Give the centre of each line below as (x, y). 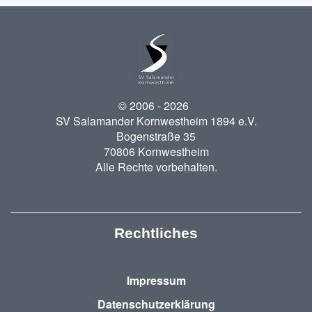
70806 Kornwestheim (156, 152)
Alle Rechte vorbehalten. (156, 167)
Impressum (156, 281)
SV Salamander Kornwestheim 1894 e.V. (156, 121)
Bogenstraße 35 (156, 136)
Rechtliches (156, 234)
